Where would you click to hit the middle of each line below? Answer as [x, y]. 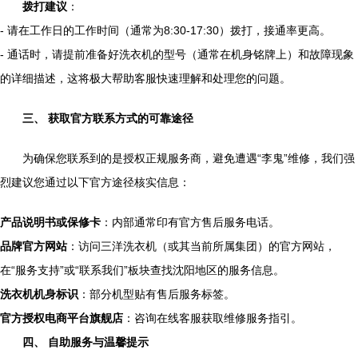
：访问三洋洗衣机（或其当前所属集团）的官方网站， [201, 246]
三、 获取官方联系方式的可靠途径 [108, 118]
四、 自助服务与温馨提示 [86, 342]
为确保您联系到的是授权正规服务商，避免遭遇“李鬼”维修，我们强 [189, 158]
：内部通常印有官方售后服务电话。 [190, 222]
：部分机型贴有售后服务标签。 [157, 294]
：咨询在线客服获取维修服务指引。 [213, 318]
